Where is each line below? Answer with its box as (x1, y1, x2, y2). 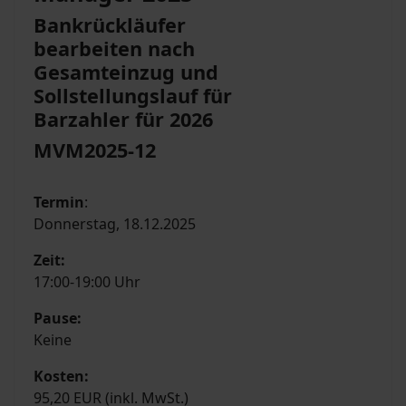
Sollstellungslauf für (34, 82, 232, 110)
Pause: (34, 308, 82, 329)
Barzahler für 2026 (34, 106, 213, 133)
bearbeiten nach (34, 35, 195, 63)
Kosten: (34, 366, 89, 387)
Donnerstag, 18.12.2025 (34, 214, 196, 235)
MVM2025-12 (34, 137, 156, 164)
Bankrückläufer (34, 12, 186, 39)
